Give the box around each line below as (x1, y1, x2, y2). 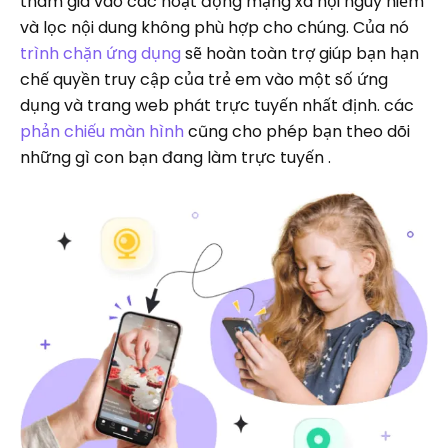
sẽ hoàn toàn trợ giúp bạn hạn (181, 42, 419, 65)
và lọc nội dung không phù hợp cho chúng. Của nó (20, 16, 409, 39)
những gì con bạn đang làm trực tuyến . (20, 146, 331, 169)
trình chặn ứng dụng (20, 42, 181, 65)
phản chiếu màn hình (20, 120, 184, 143)
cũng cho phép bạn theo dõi (184, 120, 410, 143)
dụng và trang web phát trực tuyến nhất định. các (20, 94, 414, 117)
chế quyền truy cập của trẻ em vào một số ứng (20, 68, 388, 91)
